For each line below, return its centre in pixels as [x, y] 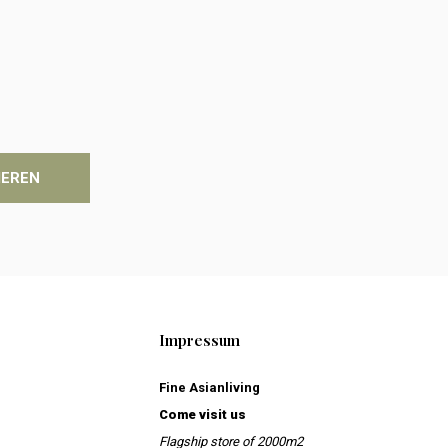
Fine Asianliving [209, 388]
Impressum [199, 340]
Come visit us [202, 415]
